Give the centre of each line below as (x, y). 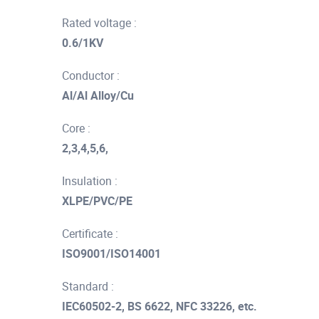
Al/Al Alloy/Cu (98, 95)
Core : (76, 128)
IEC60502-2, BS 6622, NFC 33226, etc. (159, 306)
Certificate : (90, 234)
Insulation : (90, 181)
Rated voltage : (99, 23)
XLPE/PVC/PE (97, 201)
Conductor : (91, 75)
